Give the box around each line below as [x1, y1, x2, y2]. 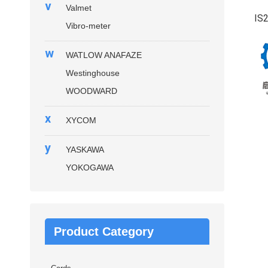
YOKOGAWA [66, 163, 114, 172]
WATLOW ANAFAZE [66, 50, 142, 60]
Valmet [66, 3, 92, 13]
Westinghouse [66, 68, 120, 78]
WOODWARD [66, 86, 117, 96]
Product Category [54, 225, 154, 238]
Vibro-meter [66, 21, 111, 31]
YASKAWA [66, 145, 104, 154]
